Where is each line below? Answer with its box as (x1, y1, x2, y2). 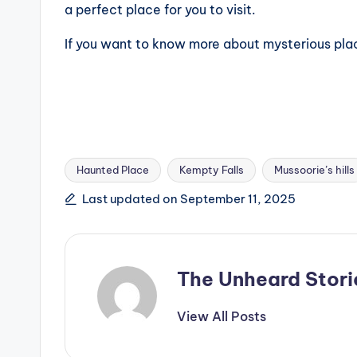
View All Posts (177, 308, 266, 325)
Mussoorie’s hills (274, 163, 355, 177)
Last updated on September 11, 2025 (82, 191, 296, 207)
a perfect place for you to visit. (65, 2, 259, 18)
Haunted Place (76, 163, 149, 177)
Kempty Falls (179, 163, 244, 177)
